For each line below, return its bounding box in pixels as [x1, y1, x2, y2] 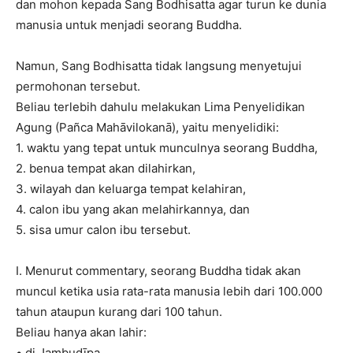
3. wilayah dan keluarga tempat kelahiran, [16, 181, 246, 196]
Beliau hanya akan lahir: [16, 325, 147, 340]
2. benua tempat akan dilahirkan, [16, 161, 195, 176]
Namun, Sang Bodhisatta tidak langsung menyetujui [16, 58, 302, 73]
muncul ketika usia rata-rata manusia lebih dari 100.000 [16, 284, 322, 299]
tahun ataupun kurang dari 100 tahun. [16, 304, 222, 319]
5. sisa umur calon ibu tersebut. [16, 222, 191, 237]
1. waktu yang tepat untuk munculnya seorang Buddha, [16, 140, 318, 155]
